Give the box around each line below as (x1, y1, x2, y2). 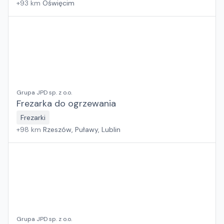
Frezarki (20, 113, 45, 122)
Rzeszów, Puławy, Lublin (43, 125, 120, 134)
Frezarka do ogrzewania (16, 97, 116, 109)
